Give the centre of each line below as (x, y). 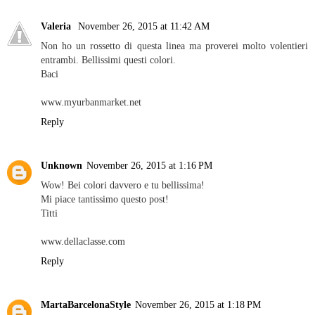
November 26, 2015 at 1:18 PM (198, 304)
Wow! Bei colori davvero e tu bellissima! (123, 185)
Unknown (62, 165)
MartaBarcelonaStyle (86, 304)
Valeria (57, 26)
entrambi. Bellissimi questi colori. (108, 59)
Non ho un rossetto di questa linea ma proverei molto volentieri (174, 45)
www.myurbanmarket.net (91, 102)
